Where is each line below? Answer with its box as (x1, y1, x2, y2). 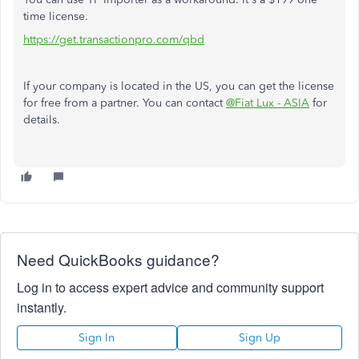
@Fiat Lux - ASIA (226, 95, 309, 110)
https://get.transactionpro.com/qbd (23, 32, 204, 46)
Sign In (79, 330, 115, 345)
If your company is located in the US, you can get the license (23, 79, 334, 93)
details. (23, 112, 60, 127)
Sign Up (238, 330, 280, 345)
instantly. (17, 297, 67, 317)
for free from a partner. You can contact (23, 95, 226, 110)
